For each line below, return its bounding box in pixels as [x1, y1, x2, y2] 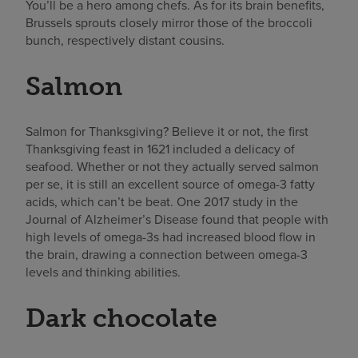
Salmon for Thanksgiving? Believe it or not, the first [26, 121, 308, 141]
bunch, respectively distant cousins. [26, 31, 225, 50]
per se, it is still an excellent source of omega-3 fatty [26, 174, 315, 193]
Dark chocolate [26, 302, 217, 333]
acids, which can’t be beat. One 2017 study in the [26, 192, 298, 211]
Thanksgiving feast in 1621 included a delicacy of [26, 139, 295, 158]
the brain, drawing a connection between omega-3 [26, 245, 308, 264]
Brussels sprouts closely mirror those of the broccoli [26, 14, 312, 33]
